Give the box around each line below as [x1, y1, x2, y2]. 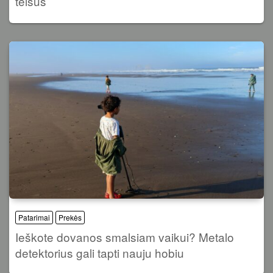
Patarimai [18, 212, 50, 223]
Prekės [58, 212, 82, 223]
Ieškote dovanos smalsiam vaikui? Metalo [15, 229, 234, 246]
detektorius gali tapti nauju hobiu [15, 244, 184, 261]
